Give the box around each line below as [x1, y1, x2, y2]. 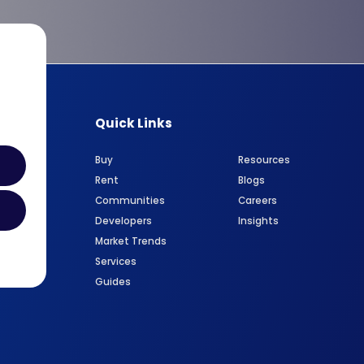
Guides [95, 275, 132, 288]
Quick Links [95, 114, 173, 132]
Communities [95, 193, 166, 207]
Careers [237, 193, 277, 207]
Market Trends [95, 234, 167, 248]
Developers [95, 214, 153, 227]
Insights [237, 214, 279, 227]
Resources [237, 153, 290, 167]
